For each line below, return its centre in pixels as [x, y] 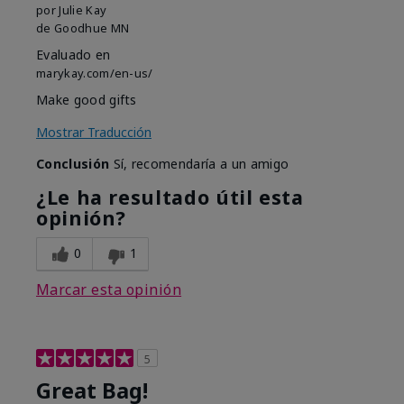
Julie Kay [83, 10]
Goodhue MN [92, 28]
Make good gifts [87, 100]
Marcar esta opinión [109, 290]
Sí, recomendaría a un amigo [199, 164]
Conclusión [73, 164]
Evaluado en [73, 55]
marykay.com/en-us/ [95, 73]
